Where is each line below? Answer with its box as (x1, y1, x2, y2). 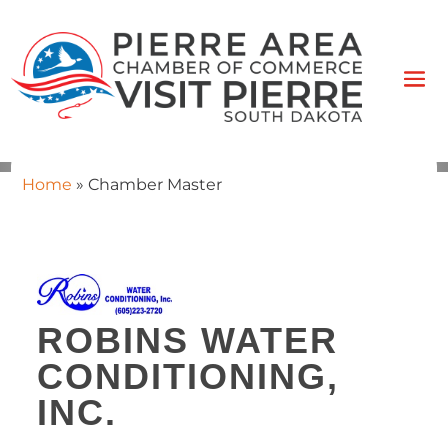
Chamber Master (87, 174, 222, 194)
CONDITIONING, (36, 355, 339, 397)
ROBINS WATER (36, 319, 338, 361)
